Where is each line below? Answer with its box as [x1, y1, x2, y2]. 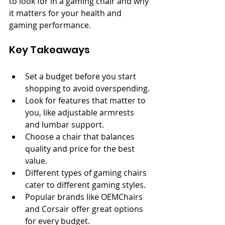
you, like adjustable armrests [25, 107, 136, 118]
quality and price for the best [25, 143, 137, 154]
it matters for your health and [9, 8, 124, 19]
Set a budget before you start [25, 71, 138, 82]
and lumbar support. [25, 119, 104, 130]
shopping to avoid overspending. [25, 83, 150, 94]
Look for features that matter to [25, 95, 148, 106]
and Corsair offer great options [25, 203, 145, 214]
